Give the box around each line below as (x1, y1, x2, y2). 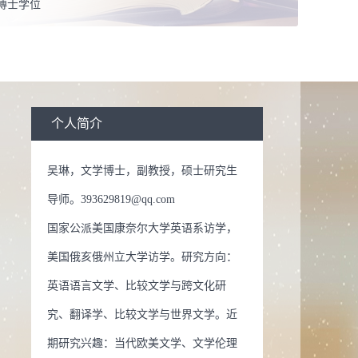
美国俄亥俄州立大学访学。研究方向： (47, 251, 237, 263)
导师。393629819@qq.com (47, 193, 175, 205)
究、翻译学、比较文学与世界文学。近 (47, 308, 237, 320)
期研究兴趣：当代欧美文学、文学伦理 (47, 337, 237, 349)
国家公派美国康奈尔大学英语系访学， (47, 222, 237, 234)
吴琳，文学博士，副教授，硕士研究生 (47, 165, 237, 177)
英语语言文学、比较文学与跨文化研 (47, 280, 226, 292)
